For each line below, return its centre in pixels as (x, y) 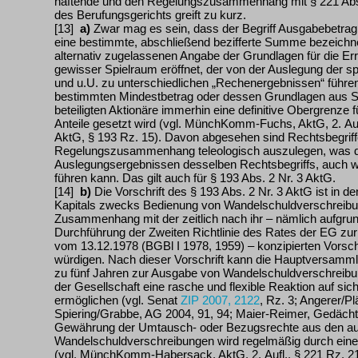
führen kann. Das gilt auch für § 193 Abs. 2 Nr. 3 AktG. (195, 178)
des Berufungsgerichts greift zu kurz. (150, 15)
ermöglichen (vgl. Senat (117, 300)
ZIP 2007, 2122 (220, 300)
